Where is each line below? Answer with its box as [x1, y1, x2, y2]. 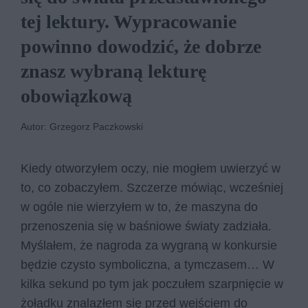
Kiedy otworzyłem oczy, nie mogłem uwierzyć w [21, 162, 280, 175]
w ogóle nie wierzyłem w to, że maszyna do [21, 200, 258, 214]
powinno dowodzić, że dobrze [21, 36, 261, 57]
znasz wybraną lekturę [21, 60, 206, 82]
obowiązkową [21, 85, 132, 107]
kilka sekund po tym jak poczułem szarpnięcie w [21, 277, 283, 291]
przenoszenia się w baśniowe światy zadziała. [21, 219, 272, 233]
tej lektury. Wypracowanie [21, 11, 236, 32]
